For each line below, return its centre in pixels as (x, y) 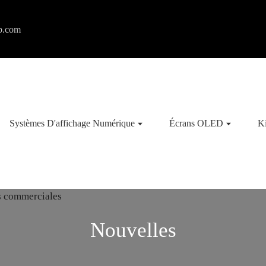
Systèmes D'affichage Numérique (72, 123)
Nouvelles (133, 230)
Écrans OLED (197, 123)
